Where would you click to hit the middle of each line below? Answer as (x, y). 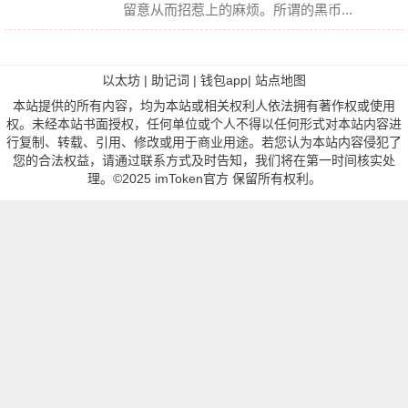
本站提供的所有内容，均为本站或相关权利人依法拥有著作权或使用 (204, 106)
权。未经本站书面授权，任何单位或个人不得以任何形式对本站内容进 (204, 124)
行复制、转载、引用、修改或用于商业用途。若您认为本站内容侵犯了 (204, 142)
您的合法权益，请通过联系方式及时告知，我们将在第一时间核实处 (204, 160)
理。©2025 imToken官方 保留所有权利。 (204, 178)
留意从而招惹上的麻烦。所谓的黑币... (238, 10)
